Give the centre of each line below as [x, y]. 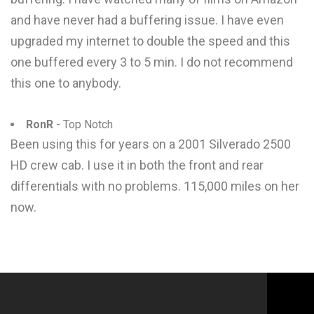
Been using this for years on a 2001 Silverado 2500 [151, 144]
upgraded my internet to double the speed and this [150, 41]
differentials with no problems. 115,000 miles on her [155, 186]
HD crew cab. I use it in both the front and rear [137, 165]
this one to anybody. [66, 83]
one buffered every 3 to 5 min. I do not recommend [152, 62]
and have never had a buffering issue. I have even [147, 20]
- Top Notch [83, 124]
